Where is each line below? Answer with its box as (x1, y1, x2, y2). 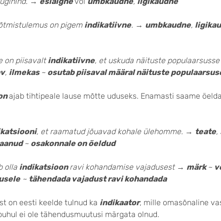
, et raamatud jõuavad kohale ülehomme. (37, 127, 185, 136)
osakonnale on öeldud (31, 139, 115, 148)
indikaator (100, 198, 140, 207)
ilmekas (9, 68, 41, 77)
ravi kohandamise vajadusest (70, 162, 177, 172)
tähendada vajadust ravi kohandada (29, 174, 167, 184)
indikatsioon (19, 162, 70, 172)
